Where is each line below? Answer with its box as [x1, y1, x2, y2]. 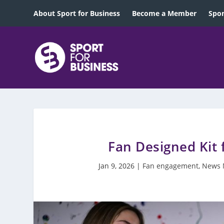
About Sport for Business [33, 8, 120, 18]
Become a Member [132, 8, 197, 18]
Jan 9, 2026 [98, 161, 134, 170]
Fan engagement [142, 161, 198, 170]
